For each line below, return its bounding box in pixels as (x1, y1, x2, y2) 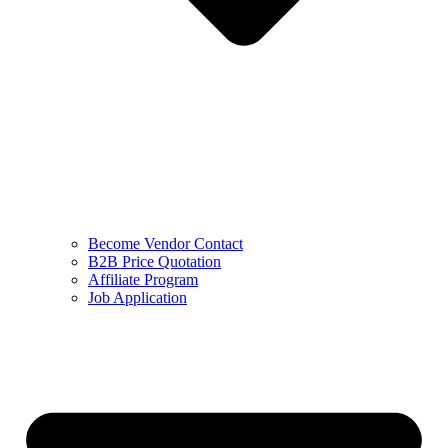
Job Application (88, 288, 187, 306)
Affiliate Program (88, 270, 198, 288)
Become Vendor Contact (88, 234, 243, 252)
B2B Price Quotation (88, 252, 221, 270)
